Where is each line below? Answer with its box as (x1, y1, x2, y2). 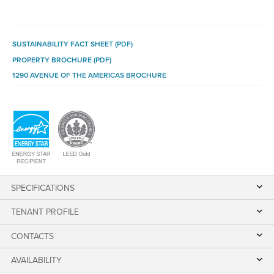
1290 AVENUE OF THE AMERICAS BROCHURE (12, 71, 166, 80)
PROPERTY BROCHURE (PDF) (12, 55, 111, 64)
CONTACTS (10, 231, 54, 242)
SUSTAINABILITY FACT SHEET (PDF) (12, 40, 133, 49)
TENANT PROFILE (10, 207, 79, 218)
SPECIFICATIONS (10, 182, 75, 193)
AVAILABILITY (10, 255, 62, 266)
